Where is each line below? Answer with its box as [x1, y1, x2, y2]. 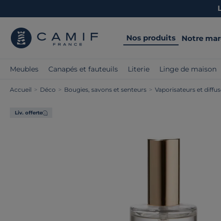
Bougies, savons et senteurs [64, 86, 147, 93]
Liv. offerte [15, 110, 42, 116]
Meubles [10, 65, 38, 74]
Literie [128, 65, 149, 74]
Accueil [10, 86, 32, 93]
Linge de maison [159, 65, 217, 74]
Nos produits [126, 33, 176, 42]
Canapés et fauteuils [48, 65, 118, 74]
